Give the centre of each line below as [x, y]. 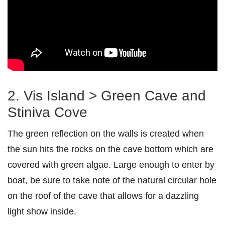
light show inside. [42, 211]
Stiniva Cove [47, 113]
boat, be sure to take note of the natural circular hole [112, 180]
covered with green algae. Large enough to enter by [111, 165]
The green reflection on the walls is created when [106, 134]
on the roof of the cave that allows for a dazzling [103, 196]
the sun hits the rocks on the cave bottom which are [110, 149]
